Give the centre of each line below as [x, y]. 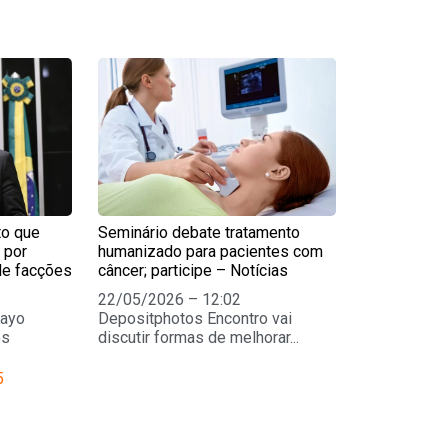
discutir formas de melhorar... [199, 337]
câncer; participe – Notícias [193, 270]
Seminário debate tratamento [199, 232]
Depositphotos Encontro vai [195, 318]
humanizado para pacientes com [211, 251]
